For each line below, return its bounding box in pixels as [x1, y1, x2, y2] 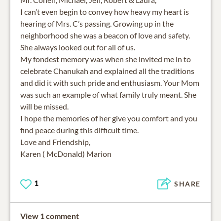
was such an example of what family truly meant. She [20, 89, 196, 99]
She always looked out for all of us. [20, 42, 135, 52]
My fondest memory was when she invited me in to [20, 54, 191, 64]
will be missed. [20, 101, 69, 111]
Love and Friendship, [20, 137, 90, 147]
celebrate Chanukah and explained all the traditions [20, 66, 194, 75]
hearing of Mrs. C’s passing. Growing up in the [20, 18, 174, 28]
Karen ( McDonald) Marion [20, 148, 111, 158]
